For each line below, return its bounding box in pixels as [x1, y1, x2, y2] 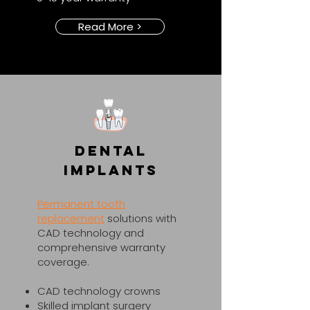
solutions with [104, 211, 176, 226]
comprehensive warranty [37, 240, 165, 255]
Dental [74, 142, 147, 159]
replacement [37, 211, 104, 226]
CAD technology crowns [37, 284, 161, 298]
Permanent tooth [37, 197, 125, 211]
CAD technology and [37, 226, 144, 240]
